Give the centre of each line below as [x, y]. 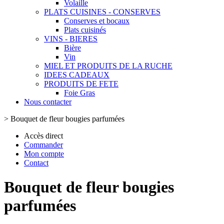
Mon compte [44, 154]
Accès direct [43, 136]
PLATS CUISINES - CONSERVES [102, 12]
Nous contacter [48, 102]
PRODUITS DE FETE [81, 84]
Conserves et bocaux [97, 21]
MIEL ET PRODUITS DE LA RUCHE [108, 66]
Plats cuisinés [85, 30]
